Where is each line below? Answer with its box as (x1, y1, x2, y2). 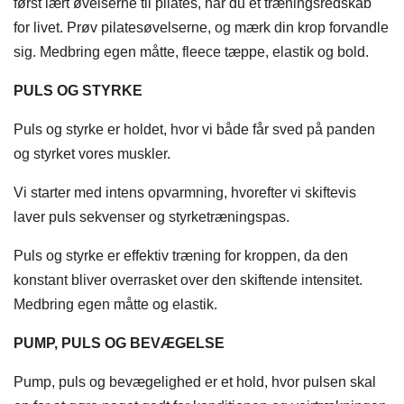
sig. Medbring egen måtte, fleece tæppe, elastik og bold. (14, 44, 369, 60)
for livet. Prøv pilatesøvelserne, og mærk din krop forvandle (14, 20, 389, 36)
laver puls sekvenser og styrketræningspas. (14, 209, 289, 225)
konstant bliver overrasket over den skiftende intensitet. (14, 272, 363, 289)
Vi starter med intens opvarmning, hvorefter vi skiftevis (14, 185, 356, 201)
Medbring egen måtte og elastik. (14, 297, 217, 313)
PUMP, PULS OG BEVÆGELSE (14, 335, 225, 352)
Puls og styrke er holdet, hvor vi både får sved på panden (14, 122, 375, 138)
